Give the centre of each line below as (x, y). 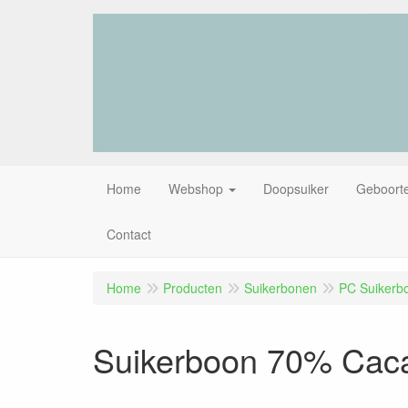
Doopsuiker (296, 188)
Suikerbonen (280, 287)
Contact (129, 234)
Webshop (196, 188)
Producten (193, 287)
